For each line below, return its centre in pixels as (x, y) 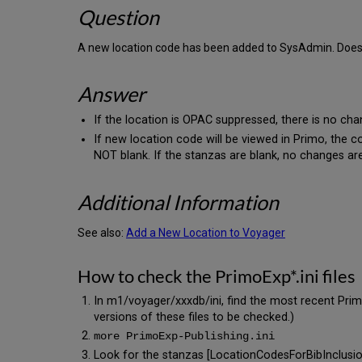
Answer (112, 94)
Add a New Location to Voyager (206, 232)
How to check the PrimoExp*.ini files (217, 276)
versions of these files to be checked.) (194, 317)
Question (118, 17)
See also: (102, 232)
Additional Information (178, 202)
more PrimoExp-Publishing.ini (185, 337)
